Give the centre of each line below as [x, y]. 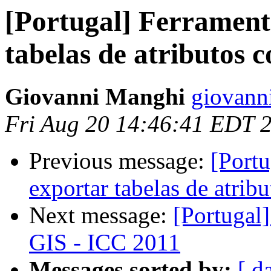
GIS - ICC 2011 [105, 243]
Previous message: [120, 161]
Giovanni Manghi [95, 97]
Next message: [101, 215]
